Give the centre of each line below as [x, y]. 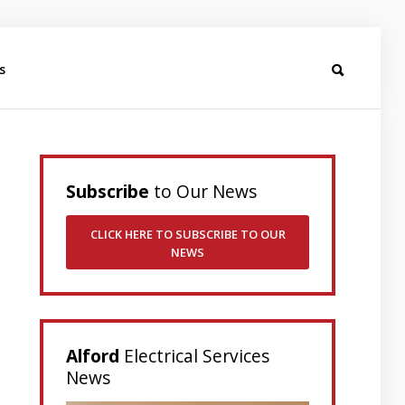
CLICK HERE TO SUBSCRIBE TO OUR [188, 234]
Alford [95, 356]
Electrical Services [197, 356]
